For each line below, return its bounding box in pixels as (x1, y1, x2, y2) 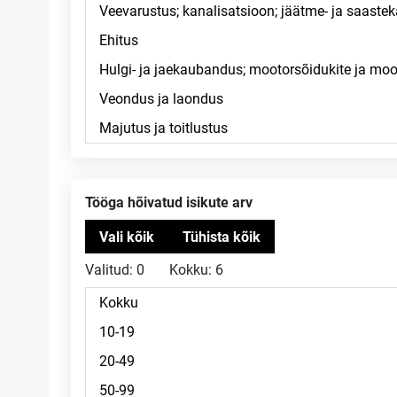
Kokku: (169, 261, 212, 278)
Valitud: (85, 261, 133, 278)
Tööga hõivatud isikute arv (92, 194, 253, 211)
